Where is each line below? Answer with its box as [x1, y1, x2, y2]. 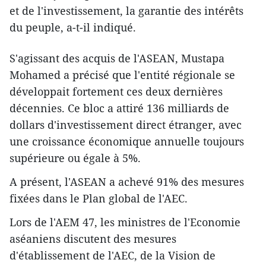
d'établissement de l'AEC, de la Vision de [9, 248, 216, 262]
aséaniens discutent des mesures [9, 231, 176, 246]
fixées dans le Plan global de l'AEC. [9, 191, 188, 205]
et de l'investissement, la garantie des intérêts [9, 3, 243, 18]
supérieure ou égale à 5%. [9, 150, 141, 165]
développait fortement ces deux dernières [9, 84, 223, 99]
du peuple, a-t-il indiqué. [9, 20, 136, 34]
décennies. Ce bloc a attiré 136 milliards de [9, 100, 229, 115]
